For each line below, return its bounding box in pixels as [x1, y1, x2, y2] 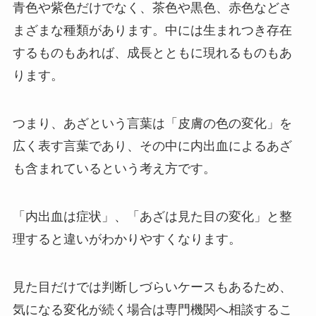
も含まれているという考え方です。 [12, 161, 216, 176]
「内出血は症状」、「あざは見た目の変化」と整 [12, 209, 292, 224]
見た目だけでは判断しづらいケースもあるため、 [12, 279, 292, 294]
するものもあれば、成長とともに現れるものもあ [12, 46, 292, 61]
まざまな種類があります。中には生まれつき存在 [12, 23, 292, 38]
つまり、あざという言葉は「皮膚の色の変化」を [12, 116, 292, 130]
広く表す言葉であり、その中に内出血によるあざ [12, 138, 292, 153]
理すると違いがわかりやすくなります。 [12, 231, 241, 246]
